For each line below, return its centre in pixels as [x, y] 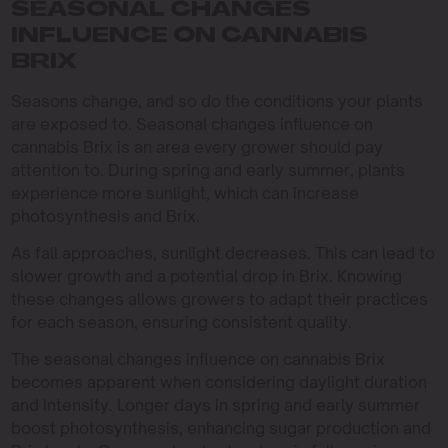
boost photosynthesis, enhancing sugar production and [220, 427]
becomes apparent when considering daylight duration [218, 381]
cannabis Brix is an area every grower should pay [196, 146]
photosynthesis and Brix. [105, 215]
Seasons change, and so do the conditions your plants [216, 100]
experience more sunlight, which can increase [184, 192]
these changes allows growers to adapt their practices [219, 298]
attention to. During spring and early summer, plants [207, 169]
